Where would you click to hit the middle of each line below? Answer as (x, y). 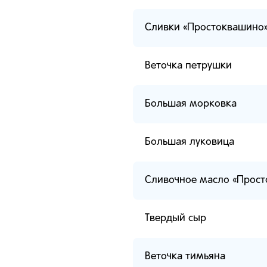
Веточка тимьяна (185, 257)
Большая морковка (191, 104)
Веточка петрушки (188, 66)
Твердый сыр (176, 218)
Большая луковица (190, 142)
